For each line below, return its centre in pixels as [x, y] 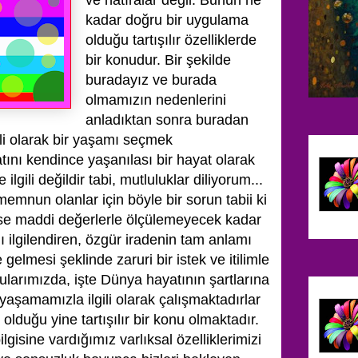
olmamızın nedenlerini [156, 100]
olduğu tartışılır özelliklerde [171, 40]
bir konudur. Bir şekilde [158, 60]
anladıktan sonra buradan [167, 120]
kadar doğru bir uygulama [167, 20]
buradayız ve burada [151, 80]
